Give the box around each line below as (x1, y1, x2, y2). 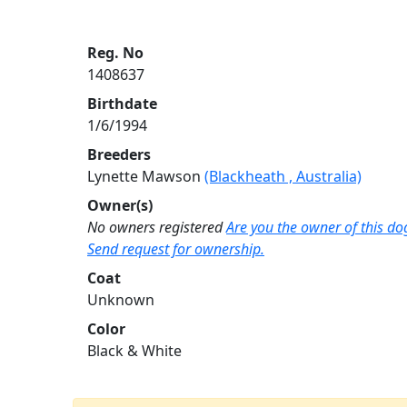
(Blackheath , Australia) (204, 165, 362, 186)
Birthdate (87, 93, 157, 114)
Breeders (87, 144, 151, 164)
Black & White (87, 340, 182, 361)
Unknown (87, 289, 154, 310)
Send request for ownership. (87, 238, 264, 259)
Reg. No (87, 42, 144, 63)
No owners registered (87, 216, 223, 237)
